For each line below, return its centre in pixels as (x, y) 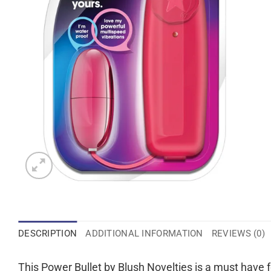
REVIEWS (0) (238, 234)
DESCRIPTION (48, 234)
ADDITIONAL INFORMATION (144, 234)
